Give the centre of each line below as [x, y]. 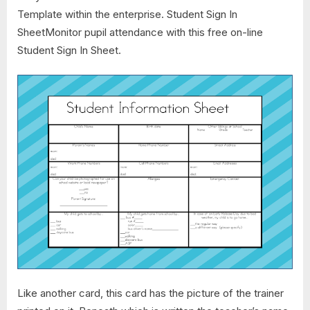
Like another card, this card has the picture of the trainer [151, 293]
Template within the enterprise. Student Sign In [127, 14]
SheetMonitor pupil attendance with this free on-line [140, 32]
